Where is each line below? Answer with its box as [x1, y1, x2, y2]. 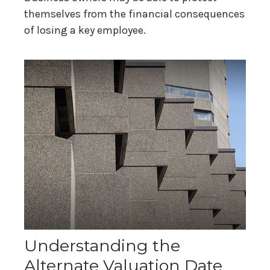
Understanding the [24, 236, 180, 256]
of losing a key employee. [24, 24, 146, 37]
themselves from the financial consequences [24, 7, 245, 21]
